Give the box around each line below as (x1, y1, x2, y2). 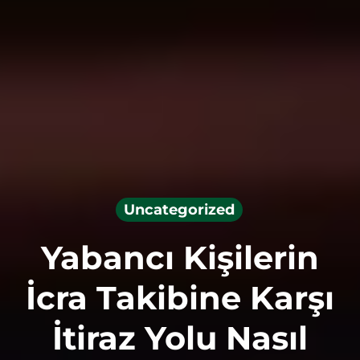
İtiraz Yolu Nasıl (51, 317, 308, 358)
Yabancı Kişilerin (40, 237, 319, 277)
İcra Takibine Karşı (25, 277, 334, 317)
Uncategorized (124, 200, 235, 219)
